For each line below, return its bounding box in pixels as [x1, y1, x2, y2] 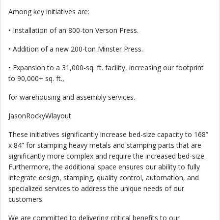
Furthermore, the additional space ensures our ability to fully [8, 162, 200, 171]
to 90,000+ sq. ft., [8, 74, 64, 83]
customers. [8, 194, 44, 204]
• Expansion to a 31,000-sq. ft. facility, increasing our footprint [8, 63, 204, 72]
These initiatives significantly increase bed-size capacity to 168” [8, 130, 208, 139]
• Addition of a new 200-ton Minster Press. [8, 44, 143, 54]
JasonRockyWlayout [8, 111, 71, 120]
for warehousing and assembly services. [8, 92, 135, 102]
